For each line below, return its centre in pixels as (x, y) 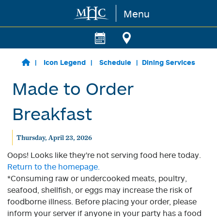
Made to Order (73, 88)
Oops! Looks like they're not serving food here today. (104, 155)
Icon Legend (64, 62)
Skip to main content (46, 14)
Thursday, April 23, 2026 (54, 138)
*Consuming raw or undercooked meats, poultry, (97, 178)
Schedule (115, 62)
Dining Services (168, 62)
